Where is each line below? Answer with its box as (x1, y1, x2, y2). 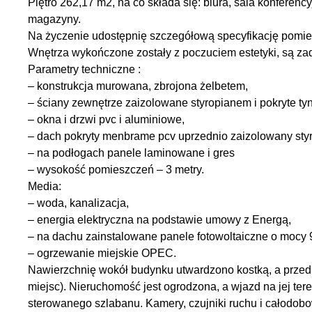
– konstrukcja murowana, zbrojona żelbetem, (28, 80, 248, 92)
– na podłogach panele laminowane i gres (28, 147, 235, 159)
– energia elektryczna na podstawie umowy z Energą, (28, 214, 291, 226)
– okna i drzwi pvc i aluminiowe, (28, 114, 185, 125)
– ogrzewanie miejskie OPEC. (28, 247, 176, 259)
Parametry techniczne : (28, 63, 141, 75)
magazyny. (28, 13, 81, 25)
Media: (28, 180, 61, 192)
